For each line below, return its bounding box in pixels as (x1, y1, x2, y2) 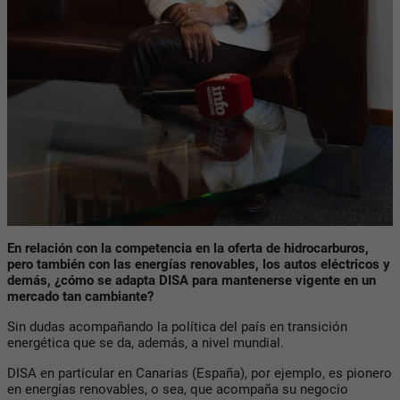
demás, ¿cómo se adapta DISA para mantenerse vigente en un (7, 271, 376, 288)
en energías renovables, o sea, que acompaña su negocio (7, 380, 348, 397)
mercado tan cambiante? (7, 287, 157, 304)
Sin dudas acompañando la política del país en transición (7, 318, 347, 335)
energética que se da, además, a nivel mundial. (7, 334, 284, 351)
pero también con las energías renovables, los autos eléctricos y (7, 255, 390, 272)
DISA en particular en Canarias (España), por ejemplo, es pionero (7, 364, 392, 381)
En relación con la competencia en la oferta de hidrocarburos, (7, 239, 369, 256)
